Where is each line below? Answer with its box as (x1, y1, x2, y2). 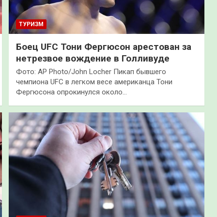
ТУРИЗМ (18, 21, 44, 28)
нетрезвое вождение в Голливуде (15, 53, 170, 64)
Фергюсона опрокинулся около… (15, 88, 127, 97)
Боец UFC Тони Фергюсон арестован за (15, 41, 191, 53)
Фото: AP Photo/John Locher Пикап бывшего (15, 67, 166, 77)
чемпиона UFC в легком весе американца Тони (15, 77, 172, 87)
